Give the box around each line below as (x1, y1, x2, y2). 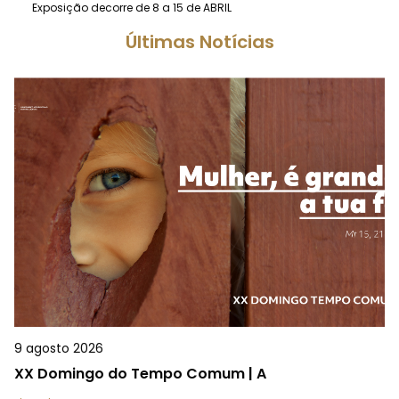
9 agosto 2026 (14, 338, 103, 357)
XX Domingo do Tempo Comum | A (14, 362, 266, 384)
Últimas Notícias (125, 28, 274, 54)
